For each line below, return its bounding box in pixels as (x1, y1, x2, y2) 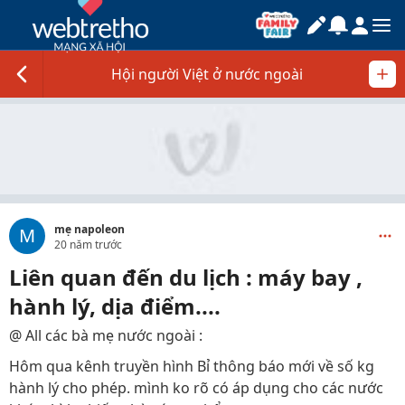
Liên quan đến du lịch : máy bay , (9, 262, 363, 292)
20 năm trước (54, 237, 122, 252)
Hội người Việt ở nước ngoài (111, 64, 303, 84)
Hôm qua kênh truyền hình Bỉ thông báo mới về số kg (9, 356, 374, 376)
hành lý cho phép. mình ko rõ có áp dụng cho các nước (9, 378, 383, 398)
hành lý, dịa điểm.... (9, 291, 221, 321)
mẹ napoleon (54, 221, 125, 237)
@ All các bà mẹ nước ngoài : (9, 325, 202, 345)
